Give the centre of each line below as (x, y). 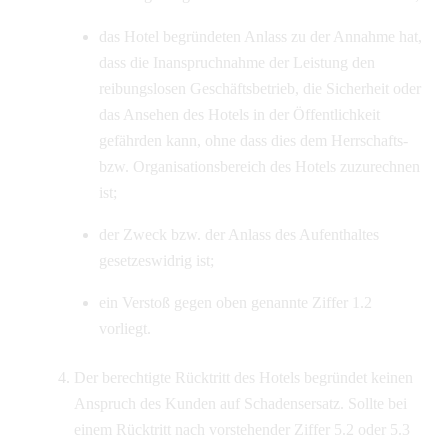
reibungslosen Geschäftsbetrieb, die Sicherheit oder (260, 89)
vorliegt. (125, 329)
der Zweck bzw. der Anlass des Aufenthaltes (239, 235)
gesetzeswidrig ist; (157, 261)
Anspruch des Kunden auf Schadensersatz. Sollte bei (240, 403)
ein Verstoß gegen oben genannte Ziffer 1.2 (236, 303)
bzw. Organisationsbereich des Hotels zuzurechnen (260, 167)
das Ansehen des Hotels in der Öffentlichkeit (240, 115)
